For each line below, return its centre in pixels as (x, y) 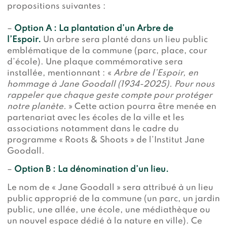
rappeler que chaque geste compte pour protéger (110, 95)
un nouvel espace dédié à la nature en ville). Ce (105, 221)
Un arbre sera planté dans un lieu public (125, 40)
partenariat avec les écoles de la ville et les (96, 118)
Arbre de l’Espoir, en (156, 73)
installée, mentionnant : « (60, 73)
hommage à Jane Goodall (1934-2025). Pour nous (111, 84)
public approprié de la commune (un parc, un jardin (113, 199)
